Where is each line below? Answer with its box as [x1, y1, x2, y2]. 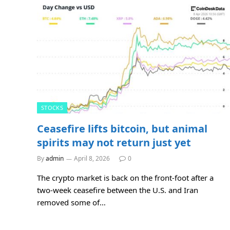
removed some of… [37, 197, 106, 207]
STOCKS [41, 103, 63, 111]
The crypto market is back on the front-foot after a [37, 172, 214, 183]
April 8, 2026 [74, 154, 110, 163]
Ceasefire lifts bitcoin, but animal [37, 121, 207, 136]
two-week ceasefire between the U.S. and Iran [37, 184, 198, 195]
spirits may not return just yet [37, 135, 191, 149]
